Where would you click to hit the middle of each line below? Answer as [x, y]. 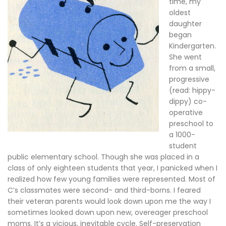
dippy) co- [188, 101]
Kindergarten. [192, 46]
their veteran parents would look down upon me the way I [109, 201]
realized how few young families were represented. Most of [111, 179]
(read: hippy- [192, 90]
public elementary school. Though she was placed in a [103, 157]
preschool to [191, 124]
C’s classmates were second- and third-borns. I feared [104, 190]
